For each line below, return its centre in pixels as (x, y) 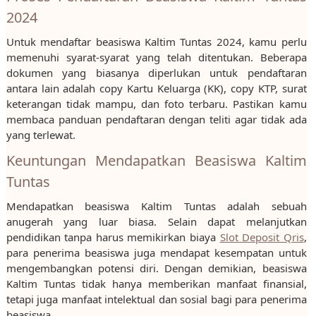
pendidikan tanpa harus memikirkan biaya (113, 237)
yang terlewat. (41, 135)
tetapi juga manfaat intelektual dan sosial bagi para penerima (156, 299)
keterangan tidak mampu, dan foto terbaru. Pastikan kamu (156, 104)
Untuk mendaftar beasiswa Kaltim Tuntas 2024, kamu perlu (156, 42)
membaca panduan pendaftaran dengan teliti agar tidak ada (156, 120)
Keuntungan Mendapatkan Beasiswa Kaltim (156, 161)
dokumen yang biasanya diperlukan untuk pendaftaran (156, 73)
